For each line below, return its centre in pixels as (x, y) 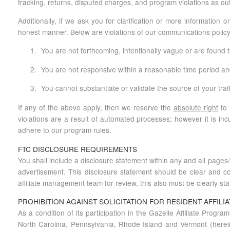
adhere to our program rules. (65, 130)
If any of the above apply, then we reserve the (96, 108)
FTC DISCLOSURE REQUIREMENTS (78, 149)
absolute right (196, 108)
